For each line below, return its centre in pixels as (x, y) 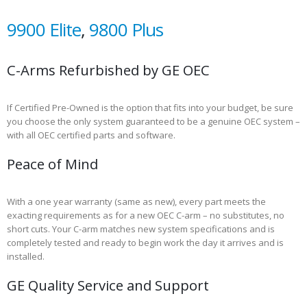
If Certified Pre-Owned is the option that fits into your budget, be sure (150, 107)
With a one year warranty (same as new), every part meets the (136, 201)
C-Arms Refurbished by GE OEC (108, 70)
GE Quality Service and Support (108, 285)
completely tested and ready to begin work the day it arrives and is (145, 242)
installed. (26, 256)
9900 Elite (44, 29)
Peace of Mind (52, 163)
